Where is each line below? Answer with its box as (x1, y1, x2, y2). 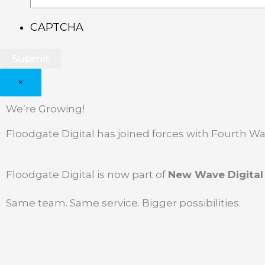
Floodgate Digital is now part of (6, 168, 168, 180)
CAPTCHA (30, 20, 83, 34)
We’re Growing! (6, 103, 85, 115)
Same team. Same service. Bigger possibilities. (6, 196, 241, 209)
